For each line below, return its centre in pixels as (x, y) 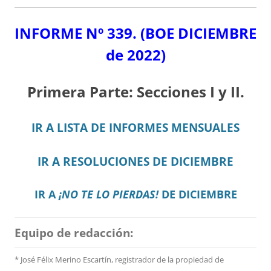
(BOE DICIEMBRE (198, 33)
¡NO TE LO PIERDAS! (108, 194)
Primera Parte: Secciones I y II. (135, 92)
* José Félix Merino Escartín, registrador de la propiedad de (119, 260)
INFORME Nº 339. (77, 33)
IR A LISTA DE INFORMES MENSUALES (135, 128)
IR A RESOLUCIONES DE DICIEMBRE (135, 162)
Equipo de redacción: (74, 233)
